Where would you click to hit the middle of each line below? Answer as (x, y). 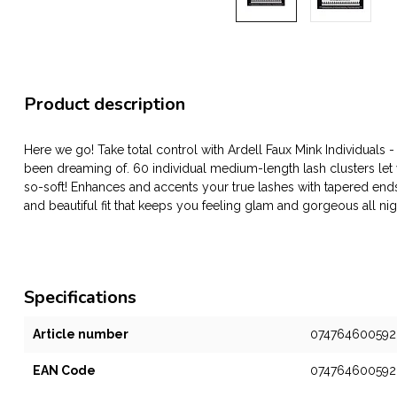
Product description (105, 104)
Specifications (80, 297)
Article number (81, 334)
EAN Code (64, 370)
